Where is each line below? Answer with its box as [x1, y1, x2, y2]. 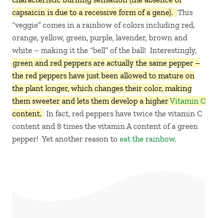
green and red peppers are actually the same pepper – [12, 58, 200, 68]
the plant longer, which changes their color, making [12, 83, 192, 93]
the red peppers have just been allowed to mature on [12, 71, 195, 81]
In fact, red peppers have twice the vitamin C [42, 109, 202, 119]
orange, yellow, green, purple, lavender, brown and [12, 33, 187, 43]
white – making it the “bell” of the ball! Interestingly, [12, 45, 197, 55]
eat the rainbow [119, 134, 175, 144]
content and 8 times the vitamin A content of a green [12, 121, 198, 131]
